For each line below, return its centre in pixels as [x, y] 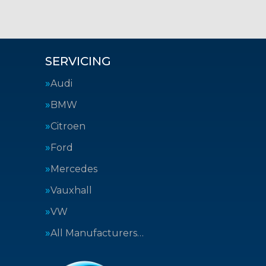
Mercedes [74, 169]
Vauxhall [71, 190]
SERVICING [78, 61]
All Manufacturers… [97, 233]
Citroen [68, 126]
